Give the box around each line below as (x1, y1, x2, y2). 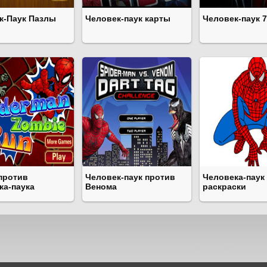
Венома (85, 182, 117, 191)
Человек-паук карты (85, 14, 170, 23)
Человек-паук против (85, 172, 175, 182)
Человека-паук (203, 172, 265, 182)
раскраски (203, 182, 246, 191)
